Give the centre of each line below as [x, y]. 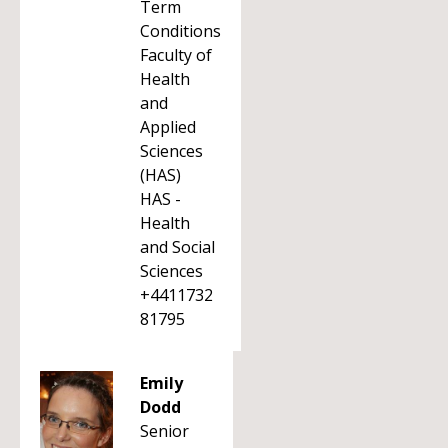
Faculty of [176, 55]
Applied [168, 127]
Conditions [180, 31]
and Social [177, 247]
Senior [164, 431]
